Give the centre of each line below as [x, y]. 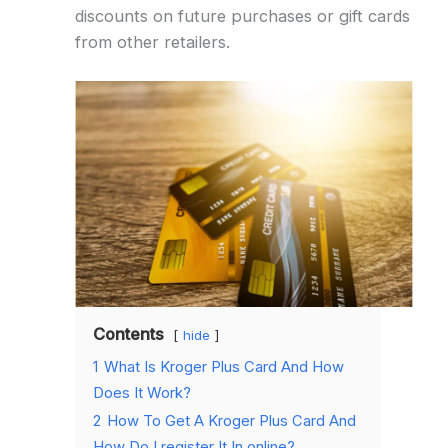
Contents [128, 333]
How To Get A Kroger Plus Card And [231, 420]
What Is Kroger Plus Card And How [223, 366]
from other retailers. [152, 41]
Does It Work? [141, 392]
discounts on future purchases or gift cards [242, 15]
